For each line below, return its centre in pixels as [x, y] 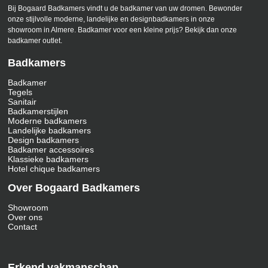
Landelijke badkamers [50, 131]
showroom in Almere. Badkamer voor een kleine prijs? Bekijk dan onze [123, 30]
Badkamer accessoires [51, 150]
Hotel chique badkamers [54, 169]
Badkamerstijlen [38, 112]
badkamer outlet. [35, 41]
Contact [23, 227]
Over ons [25, 217]
